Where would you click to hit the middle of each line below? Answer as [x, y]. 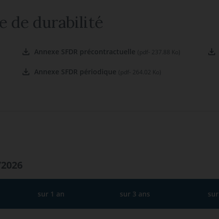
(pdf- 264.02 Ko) [140, 72]
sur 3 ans [135, 194]
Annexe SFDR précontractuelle [86, 52]
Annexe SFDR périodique [76, 72]
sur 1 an [51, 194]
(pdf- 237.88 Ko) [159, 52]
